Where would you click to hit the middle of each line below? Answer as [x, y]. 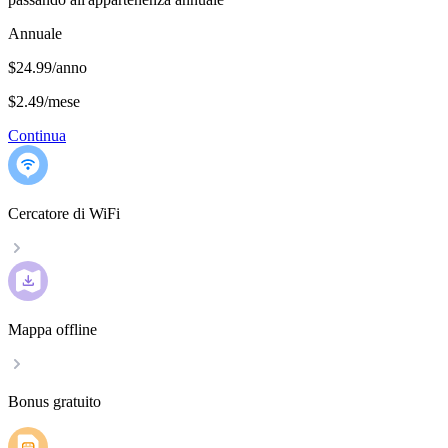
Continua [37, 136]
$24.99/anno [47, 68]
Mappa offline [52, 330]
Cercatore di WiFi [64, 214]
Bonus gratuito [54, 402]
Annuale [35, 34]
